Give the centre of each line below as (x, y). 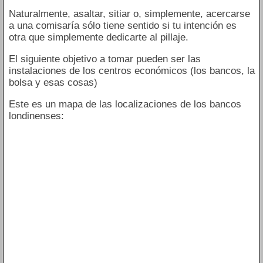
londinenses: (36, 116)
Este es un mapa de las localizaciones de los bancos (125, 104)
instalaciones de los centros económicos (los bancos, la (131, 70)
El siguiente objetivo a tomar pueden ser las (104, 59)
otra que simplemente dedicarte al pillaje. (98, 37)
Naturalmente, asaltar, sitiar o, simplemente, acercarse (129, 14)
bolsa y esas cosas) (53, 82)
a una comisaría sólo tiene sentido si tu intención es (122, 25)
